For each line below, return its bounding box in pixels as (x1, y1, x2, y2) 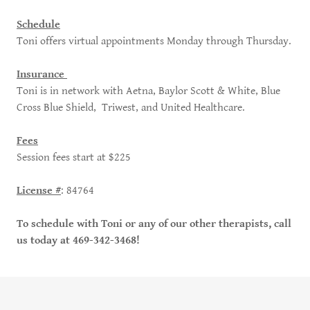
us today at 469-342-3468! (17, 234, 140, 247)
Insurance (17, 68, 67, 81)
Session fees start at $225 (17, 151, 131, 164)
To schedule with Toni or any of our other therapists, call (17, 217, 291, 230)
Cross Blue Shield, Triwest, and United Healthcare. (17, 101, 248, 114)
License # (17, 184, 61, 197)
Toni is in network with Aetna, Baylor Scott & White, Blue (17, 84, 280, 98)
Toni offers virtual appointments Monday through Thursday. (17, 35, 291, 48)
